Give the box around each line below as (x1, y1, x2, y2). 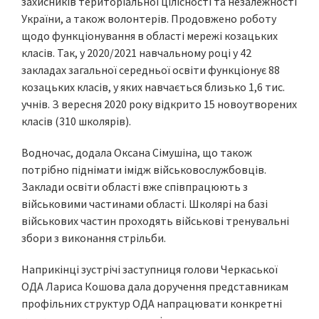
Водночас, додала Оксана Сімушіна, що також (21, 145, 252, 159)
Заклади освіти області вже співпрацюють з (21, 179, 248, 194)
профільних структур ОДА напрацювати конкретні (21, 296, 282, 310)
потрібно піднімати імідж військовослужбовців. (21, 162, 266, 177)
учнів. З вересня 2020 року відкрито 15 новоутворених (21, 97, 297, 111)
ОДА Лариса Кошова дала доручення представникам (21, 279, 288, 293)
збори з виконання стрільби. (21, 231, 166, 245)
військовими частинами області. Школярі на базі (21, 197, 268, 211)
